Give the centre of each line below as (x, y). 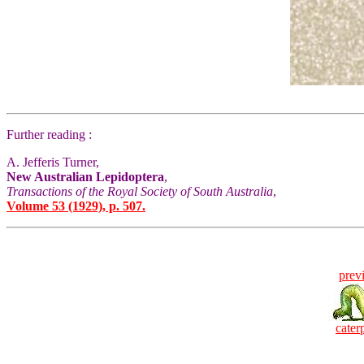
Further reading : (49, 134)
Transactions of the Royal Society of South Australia (140, 191)
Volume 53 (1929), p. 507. (76, 206)
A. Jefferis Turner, (53, 162)
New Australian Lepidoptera (85, 177)
